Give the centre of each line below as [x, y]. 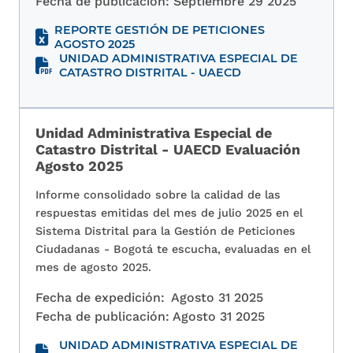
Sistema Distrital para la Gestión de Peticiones [165, 231]
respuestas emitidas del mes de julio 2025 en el [169, 213]
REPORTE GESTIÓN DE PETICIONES [160, 30]
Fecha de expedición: [100, 298]
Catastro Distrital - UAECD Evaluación [168, 150]
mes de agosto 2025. [93, 268]
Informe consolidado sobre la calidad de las [158, 195]
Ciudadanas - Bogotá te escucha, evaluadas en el [173, 249]
